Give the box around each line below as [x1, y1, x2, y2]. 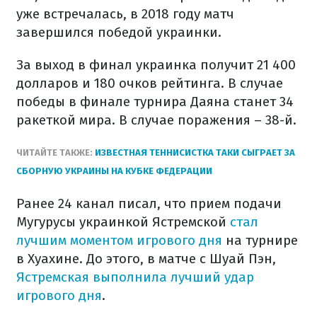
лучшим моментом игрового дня [16, 232, 222, 248]
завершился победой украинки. [16, 24, 221, 40]
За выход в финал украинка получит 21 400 [16, 57, 296, 73]
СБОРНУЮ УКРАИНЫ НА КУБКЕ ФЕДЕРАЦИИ [16, 166, 212, 176]
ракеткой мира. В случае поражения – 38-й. [16, 112, 296, 128]
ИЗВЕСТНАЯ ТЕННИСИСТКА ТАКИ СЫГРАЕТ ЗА [93, 147, 295, 158]
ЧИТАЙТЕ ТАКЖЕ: [16, 147, 93, 158]
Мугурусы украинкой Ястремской [16, 214, 230, 230]
